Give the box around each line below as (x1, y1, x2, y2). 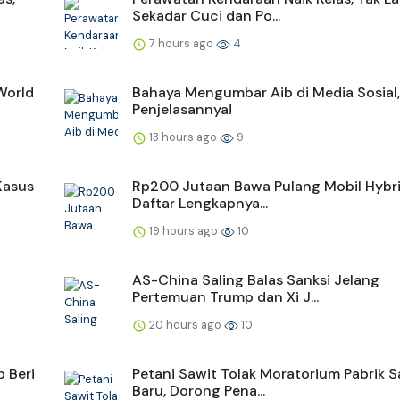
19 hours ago (146, 222, 221, 238)
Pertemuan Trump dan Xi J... (132, 287, 319, 306)
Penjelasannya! (132, 99, 232, 119)
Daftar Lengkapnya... (132, 193, 268, 212)
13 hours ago (146, 129, 220, 145)
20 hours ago (146, 316, 224, 332)
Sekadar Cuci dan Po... (132, 5, 280, 25)
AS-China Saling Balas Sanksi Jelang (132, 270, 379, 289)
